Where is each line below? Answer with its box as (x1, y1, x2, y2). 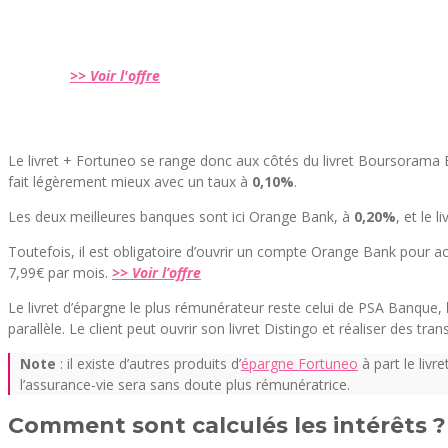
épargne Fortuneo (241, 354, 358, 373)
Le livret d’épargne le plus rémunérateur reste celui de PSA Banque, (8, 298, 446, 317)
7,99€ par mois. (8, 263, 112, 282)
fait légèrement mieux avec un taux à (8, 172, 252, 191)
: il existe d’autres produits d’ (56, 354, 241, 373)
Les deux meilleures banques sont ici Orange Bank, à (8, 207, 350, 226)
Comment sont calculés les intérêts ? (8, 412, 446, 439)
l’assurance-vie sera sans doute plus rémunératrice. (20, 375, 350, 394)
